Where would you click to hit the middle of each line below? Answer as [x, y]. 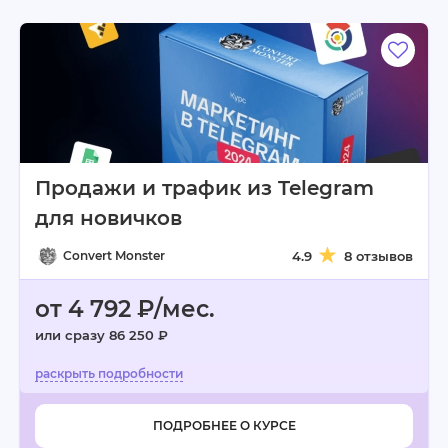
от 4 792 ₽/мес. [125, 309]
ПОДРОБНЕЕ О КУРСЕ [224, 425]
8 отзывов [378, 256]
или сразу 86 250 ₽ [101, 335]
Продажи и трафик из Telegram [204, 188]
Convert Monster [114, 255]
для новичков [108, 218]
